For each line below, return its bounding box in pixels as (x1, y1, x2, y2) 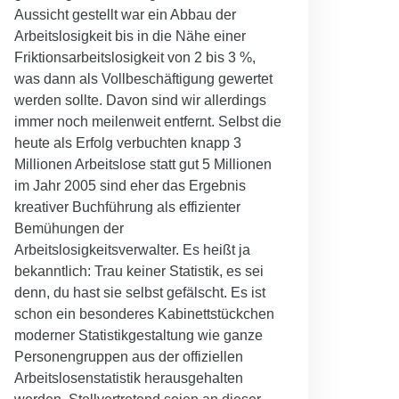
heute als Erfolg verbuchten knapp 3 (14, 134, 241, 151)
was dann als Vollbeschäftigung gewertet (14, 70, 273, 86)
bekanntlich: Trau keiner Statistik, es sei (14, 263, 264, 279)
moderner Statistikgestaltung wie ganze (14, 327, 263, 343)
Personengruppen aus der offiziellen (14, 348, 243, 364)
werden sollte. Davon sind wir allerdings (14, 92, 266, 108)
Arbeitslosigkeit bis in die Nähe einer (14, 28, 246, 44)
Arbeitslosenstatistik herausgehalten (14, 370, 243, 386)
